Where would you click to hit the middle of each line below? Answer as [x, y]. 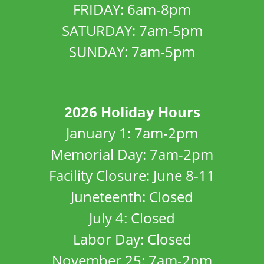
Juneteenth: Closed [132, 197]
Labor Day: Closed [132, 239]
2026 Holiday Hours [132, 112]
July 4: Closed [132, 218]
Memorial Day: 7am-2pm [132, 154]
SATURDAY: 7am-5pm [132, 30]
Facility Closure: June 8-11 [132, 175]
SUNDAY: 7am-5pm [132, 52]
